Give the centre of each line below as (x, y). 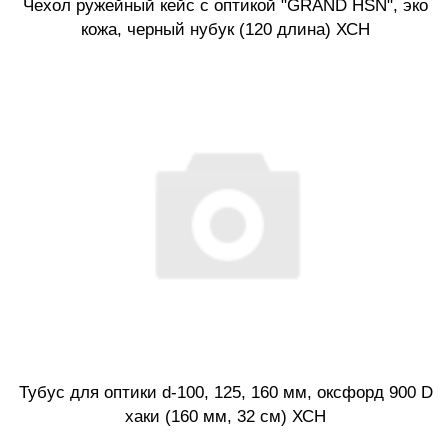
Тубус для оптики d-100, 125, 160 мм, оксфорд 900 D (225, 392)
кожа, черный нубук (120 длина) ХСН (225, 30)
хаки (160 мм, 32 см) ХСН (225, 416)
